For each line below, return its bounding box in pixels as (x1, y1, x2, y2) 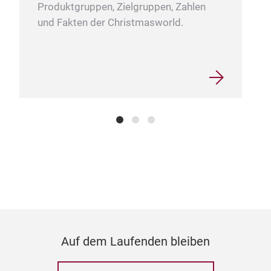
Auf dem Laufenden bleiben (61, 234, 210, 249)
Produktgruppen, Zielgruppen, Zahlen (38, 1, 206, 13)
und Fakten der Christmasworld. (38, 17, 183, 29)
